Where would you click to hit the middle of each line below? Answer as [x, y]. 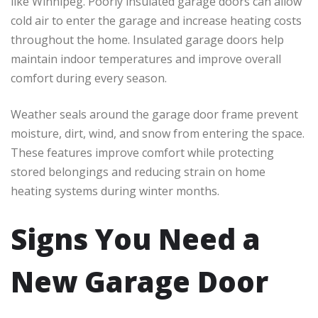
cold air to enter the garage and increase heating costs [156, 21]
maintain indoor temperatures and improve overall [146, 59]
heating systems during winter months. [115, 191]
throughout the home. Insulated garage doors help [147, 40]
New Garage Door [139, 282]
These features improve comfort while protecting [142, 153]
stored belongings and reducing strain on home [138, 172]
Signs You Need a [136, 239]
